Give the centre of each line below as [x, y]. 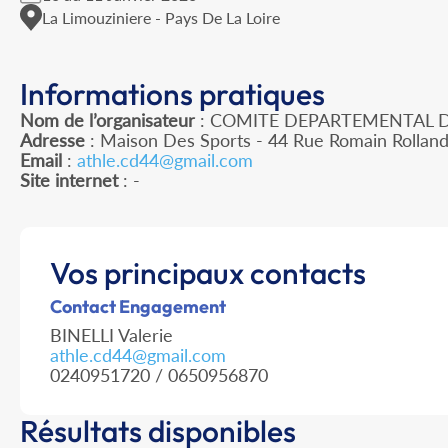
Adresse [52, 140]
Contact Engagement [138, 307]
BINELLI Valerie [111, 335]
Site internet [69, 180]
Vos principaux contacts [208, 273]
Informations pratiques [172, 94]
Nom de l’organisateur [107, 120]
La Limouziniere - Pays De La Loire [161, 17]
